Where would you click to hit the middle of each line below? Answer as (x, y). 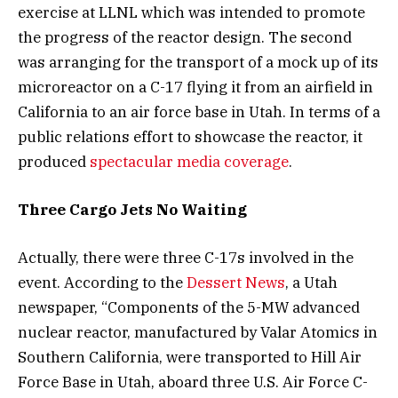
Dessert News (236, 283)
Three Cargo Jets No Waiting (132, 210)
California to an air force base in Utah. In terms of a (199, 111)
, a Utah (311, 283)
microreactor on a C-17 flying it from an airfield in (195, 87)
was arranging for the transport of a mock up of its (198, 62)
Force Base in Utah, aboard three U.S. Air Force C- (193, 382)
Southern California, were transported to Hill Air (190, 358)
